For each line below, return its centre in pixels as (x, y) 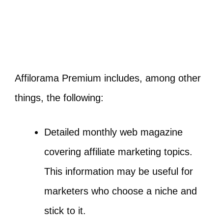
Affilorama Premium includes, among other (108, 78)
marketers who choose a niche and (121, 191)
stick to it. (65, 210)
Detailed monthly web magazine (113, 132)
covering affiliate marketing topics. (118, 151)
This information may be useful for (119, 171)
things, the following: (59, 97)
